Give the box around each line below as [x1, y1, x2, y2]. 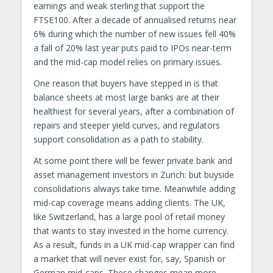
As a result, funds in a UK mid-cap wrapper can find [33, 238, 235, 250]
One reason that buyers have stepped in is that [33, 77, 218, 89]
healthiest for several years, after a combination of [33, 105, 234, 117]
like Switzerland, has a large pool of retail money [33, 210, 225, 222]
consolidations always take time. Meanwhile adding [33, 182, 235, 194]
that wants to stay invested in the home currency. [33, 224, 229, 236]
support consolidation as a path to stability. [33, 133, 204, 145]
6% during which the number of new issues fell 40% [33, 28, 236, 40]
